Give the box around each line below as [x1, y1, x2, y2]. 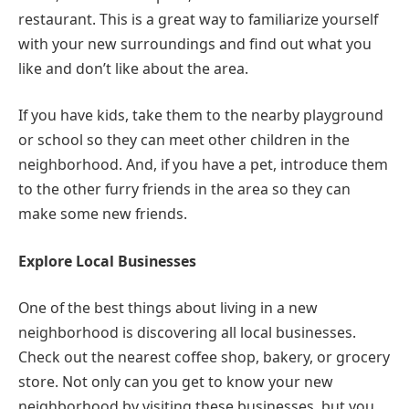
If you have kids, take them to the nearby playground [18, 105, 383, 126]
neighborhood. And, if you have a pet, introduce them [18, 154, 388, 175]
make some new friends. [18, 204, 187, 225]
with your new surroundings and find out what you [18, 33, 372, 54]
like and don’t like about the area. [18, 58, 248, 79]
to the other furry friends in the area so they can [18, 179, 351, 200]
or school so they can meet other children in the [18, 130, 350, 151]
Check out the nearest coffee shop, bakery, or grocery [18, 347, 390, 368]
